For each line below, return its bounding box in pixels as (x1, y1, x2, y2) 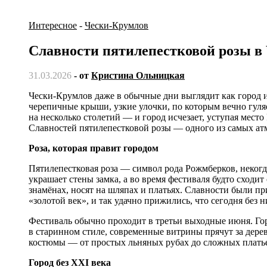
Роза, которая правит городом (29, 143, 159, 154)
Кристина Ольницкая (91, 70, 185, 81)
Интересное (29, 20, 77, 30)
